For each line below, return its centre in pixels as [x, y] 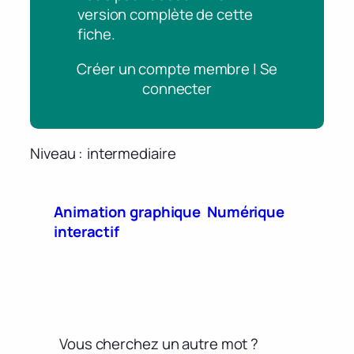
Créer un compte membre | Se [177, 68]
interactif [87, 232]
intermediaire [131, 153]
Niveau [53, 153]
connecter [177, 88]
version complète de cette [165, 15]
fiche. [96, 34]
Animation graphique [128, 212]
